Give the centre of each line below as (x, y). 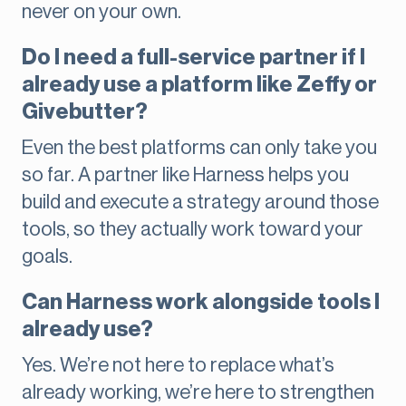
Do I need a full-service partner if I (193, 58)
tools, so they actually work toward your (193, 230)
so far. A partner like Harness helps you (185, 175)
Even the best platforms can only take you (199, 148)
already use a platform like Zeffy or (199, 85)
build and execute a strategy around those (200, 203)
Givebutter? (85, 112)
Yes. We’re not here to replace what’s (178, 366)
